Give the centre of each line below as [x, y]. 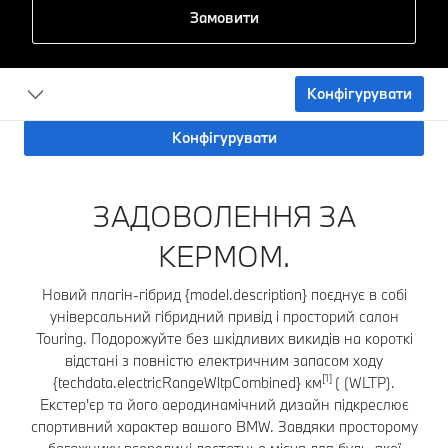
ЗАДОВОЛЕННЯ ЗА [224, 215]
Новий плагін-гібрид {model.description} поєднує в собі [224, 294]
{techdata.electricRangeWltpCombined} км [187, 382]
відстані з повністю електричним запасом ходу [224, 360]
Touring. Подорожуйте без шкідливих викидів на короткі [224, 338]
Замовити [224, 17]
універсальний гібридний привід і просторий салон [224, 316]
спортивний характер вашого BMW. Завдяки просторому [224, 426]
